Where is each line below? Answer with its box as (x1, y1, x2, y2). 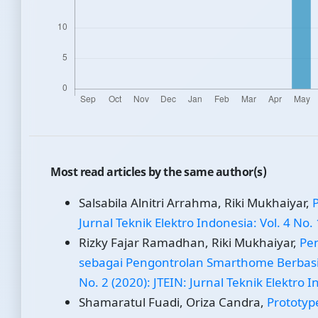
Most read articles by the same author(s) (50, 164, 266, 180)
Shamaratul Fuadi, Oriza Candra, (79, 294, 267, 311)
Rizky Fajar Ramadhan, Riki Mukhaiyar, (79, 234, 300, 251)
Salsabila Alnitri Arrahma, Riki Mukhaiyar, (79, 194, 312, 212)
